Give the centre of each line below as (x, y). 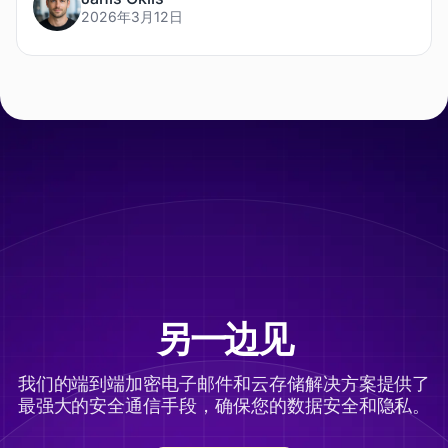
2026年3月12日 (132, 16)
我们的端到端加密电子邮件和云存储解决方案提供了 (224, 383)
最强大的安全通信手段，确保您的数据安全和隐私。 (224, 405)
